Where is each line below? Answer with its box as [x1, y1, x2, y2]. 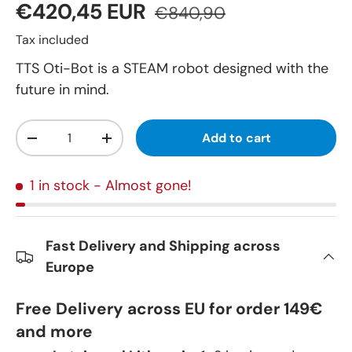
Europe [46, 258, 94, 277]
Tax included [16, 31, 89, 49]
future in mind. [16, 80, 109, 100]
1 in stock [30, 176, 90, 196]
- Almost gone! [93, 176, 191, 196]
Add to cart [201, 130, 271, 147]
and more [16, 321, 93, 343]
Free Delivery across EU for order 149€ [16, 298, 322, 320]
